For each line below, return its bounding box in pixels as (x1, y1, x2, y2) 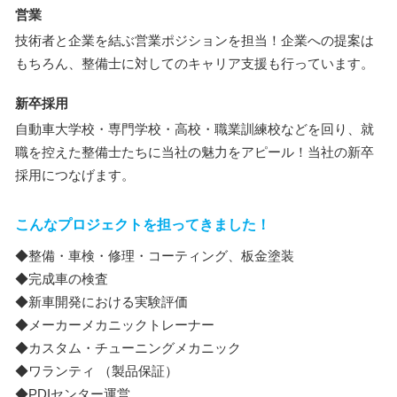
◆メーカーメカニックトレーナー (15, 317, 214, 332)
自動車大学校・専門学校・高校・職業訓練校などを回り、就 (15, 121, 374, 136)
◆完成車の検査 (15, 271, 108, 286)
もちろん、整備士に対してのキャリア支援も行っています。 (15, 56, 374, 71)
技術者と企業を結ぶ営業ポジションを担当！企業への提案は (15, 33, 374, 48)
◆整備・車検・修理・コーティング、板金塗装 (15, 248, 294, 263)
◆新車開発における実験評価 (15, 294, 188, 309)
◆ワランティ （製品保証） (15, 363, 178, 378)
